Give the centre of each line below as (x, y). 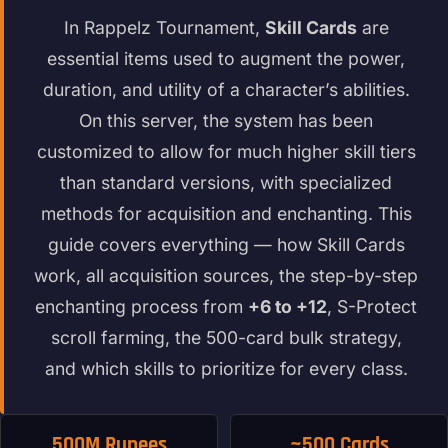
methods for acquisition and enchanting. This (226, 213)
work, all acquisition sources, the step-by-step (226, 275)
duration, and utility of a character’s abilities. (226, 89)
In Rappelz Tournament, (164, 27)
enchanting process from (141, 306)
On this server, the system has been (226, 120)
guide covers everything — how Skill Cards (226, 244)
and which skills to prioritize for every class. (226, 368)
